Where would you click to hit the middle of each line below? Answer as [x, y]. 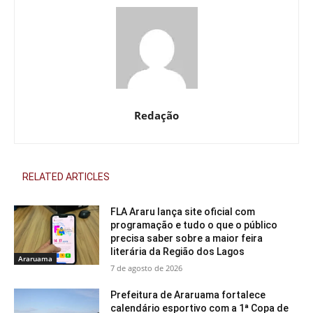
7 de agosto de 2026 [147, 268]
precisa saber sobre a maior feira [187, 238]
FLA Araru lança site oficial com [183, 211]
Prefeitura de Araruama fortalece [188, 294]
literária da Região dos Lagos [178, 251]
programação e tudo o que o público [194, 225]
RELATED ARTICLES [66, 176]
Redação [156, 115]
